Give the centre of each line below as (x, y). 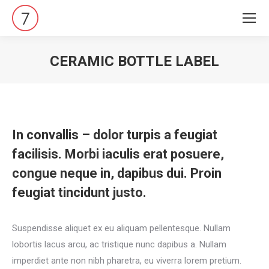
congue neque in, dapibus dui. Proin (117, 173)
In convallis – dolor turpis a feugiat (115, 135)
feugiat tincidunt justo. (79, 192)
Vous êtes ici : (162, 79)
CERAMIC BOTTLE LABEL (134, 61)
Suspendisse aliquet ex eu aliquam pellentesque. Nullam (121, 228)
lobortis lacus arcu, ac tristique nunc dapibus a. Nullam (119, 244)
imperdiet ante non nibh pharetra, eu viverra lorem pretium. (127, 261)
